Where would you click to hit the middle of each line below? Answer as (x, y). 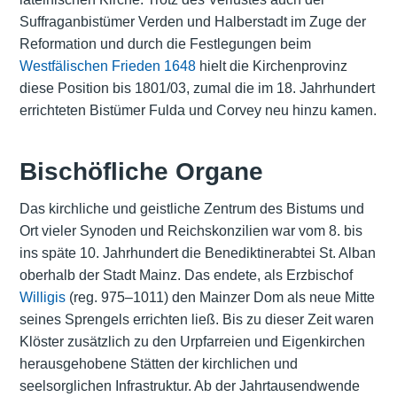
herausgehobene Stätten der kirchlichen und (158, 363)
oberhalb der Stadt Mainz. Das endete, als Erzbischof (186, 275)
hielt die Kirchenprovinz (271, 66)
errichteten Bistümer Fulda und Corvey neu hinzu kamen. (198, 110)
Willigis (42, 297)
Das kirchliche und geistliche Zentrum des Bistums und (191, 208)
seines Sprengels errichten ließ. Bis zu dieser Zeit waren (196, 319)
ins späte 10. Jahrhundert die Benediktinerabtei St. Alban (197, 253)
